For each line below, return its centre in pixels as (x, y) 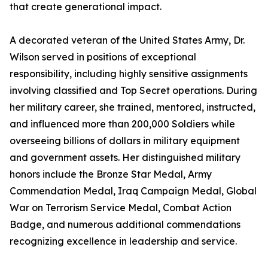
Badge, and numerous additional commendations (125, 225)
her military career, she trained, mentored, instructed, (133, 107)
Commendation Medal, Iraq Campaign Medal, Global (133, 191)
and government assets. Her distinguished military (125, 158)
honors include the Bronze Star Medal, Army (111, 174)
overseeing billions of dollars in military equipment (125, 141)
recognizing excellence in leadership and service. (123, 241)
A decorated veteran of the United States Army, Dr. (127, 40)
